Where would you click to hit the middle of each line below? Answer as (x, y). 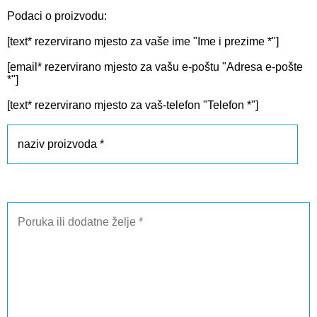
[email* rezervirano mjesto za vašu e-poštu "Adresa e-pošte (155, 67)
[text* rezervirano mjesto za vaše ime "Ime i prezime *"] (143, 41)
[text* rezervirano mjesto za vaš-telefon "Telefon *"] (133, 105)
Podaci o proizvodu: (57, 16)
